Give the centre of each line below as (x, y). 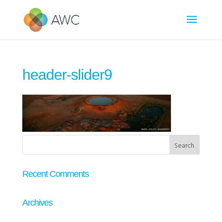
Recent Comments (55, 174)
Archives (37, 203)
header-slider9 (67, 75)
